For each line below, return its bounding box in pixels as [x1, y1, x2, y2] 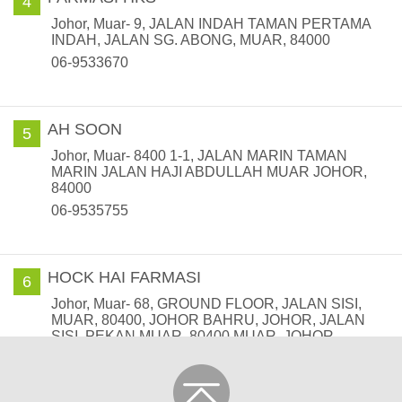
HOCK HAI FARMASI [48, 268, 201, 286]
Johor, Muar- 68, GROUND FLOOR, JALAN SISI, [51, 296, 362, 311]
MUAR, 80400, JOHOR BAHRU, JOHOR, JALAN [51, 312, 365, 328]
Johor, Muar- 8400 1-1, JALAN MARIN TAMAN [51, 148, 347, 163]
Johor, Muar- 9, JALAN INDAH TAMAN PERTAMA [51, 16, 371, 31]
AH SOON [48, 120, 122, 138]
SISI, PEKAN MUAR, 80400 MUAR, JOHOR [51, 328, 334, 344]
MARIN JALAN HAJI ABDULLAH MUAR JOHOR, [51, 164, 367, 179]
